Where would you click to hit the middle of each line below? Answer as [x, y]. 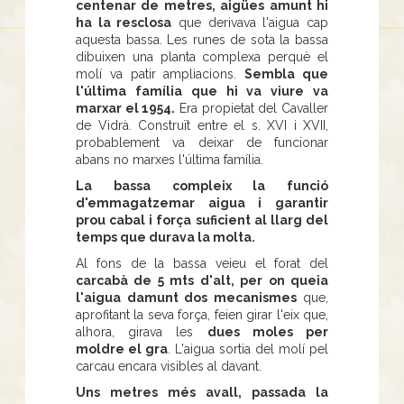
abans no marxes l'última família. [170, 159]
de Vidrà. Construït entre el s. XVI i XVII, [202, 125]
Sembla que [287, 73]
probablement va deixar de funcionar [202, 142]
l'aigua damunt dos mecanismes [186, 297]
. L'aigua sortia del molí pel [248, 349]
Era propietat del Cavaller [252, 108]
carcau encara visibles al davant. [169, 366]
